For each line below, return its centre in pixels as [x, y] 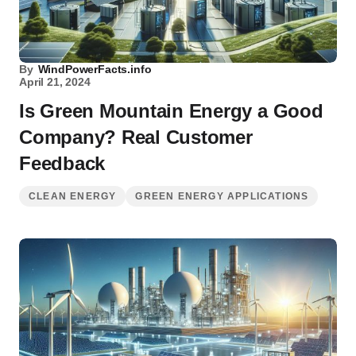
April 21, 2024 [55, 82]
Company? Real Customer [136, 137]
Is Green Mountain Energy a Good [171, 111]
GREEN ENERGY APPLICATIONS [222, 196]
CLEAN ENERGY [73, 196]
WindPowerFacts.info [95, 69]
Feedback [62, 163]
